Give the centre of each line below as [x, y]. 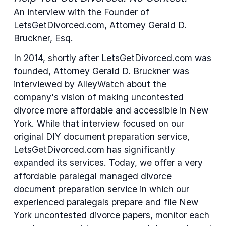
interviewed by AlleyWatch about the [90, 84]
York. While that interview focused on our [99, 124]
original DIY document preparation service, [102, 137]
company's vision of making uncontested [99, 97]
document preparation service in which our [101, 189]
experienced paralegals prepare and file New [106, 202]
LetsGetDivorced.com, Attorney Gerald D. [100, 25]
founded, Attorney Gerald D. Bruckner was [101, 71]
